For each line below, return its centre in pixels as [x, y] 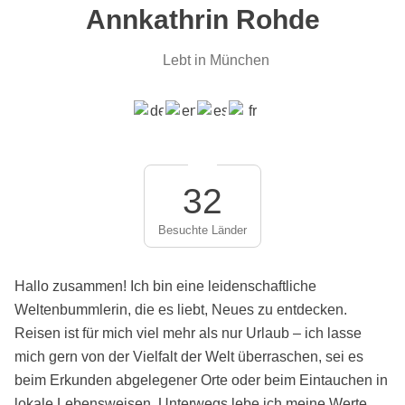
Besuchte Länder [202, 230]
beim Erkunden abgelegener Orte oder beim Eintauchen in [201, 380]
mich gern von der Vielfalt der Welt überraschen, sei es [189, 356]
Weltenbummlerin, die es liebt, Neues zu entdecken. [181, 309]
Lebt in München [216, 60]
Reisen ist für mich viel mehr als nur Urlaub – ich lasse [188, 333]
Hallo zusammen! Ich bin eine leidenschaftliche [165, 286]
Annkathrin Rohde [202, 19]
